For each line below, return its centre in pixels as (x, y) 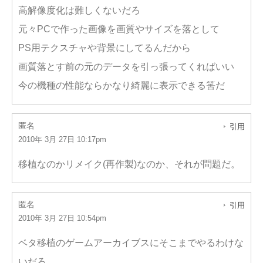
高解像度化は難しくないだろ (79, 10)
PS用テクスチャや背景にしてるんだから (104, 48)
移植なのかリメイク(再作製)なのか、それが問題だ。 (129, 164)
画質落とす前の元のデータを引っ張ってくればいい (126, 67)
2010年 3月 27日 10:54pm (62, 218)
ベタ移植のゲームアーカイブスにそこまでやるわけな (131, 243)
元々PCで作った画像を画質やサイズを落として (119, 29)
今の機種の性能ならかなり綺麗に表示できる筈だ (122, 85)
